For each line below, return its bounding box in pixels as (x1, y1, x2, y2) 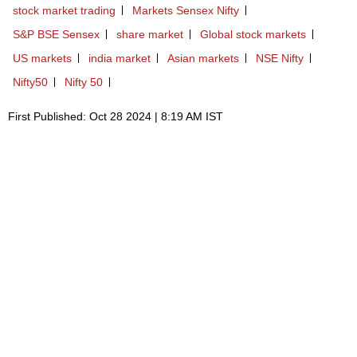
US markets (13, 51, 72, 65)
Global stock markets (200, 27, 306, 41)
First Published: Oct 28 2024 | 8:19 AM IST (8, 109, 223, 123)
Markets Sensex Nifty (132, 3, 239, 17)
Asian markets (167, 51, 239, 65)
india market (88, 51, 151, 65)
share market (116, 27, 183, 41)
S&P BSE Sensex (13, 27, 100, 41)
